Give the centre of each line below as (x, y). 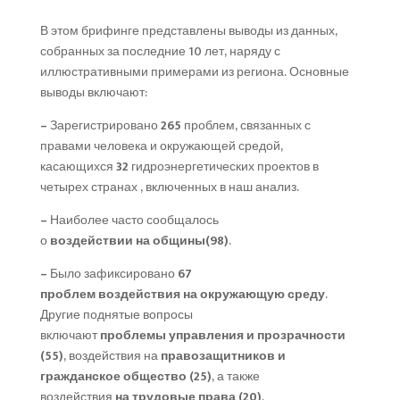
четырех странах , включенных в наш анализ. (169, 187)
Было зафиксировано (112, 273)
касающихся (78, 166)
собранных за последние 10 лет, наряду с (160, 51)
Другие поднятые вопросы (116, 314)
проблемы (133, 335)
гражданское (80, 376)
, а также (235, 376)
